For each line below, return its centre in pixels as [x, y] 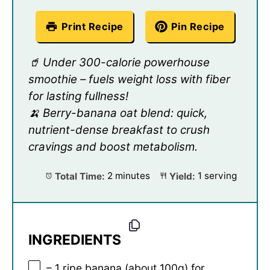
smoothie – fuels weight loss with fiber [129, 80]
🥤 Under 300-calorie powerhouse [119, 63]
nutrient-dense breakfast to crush [119, 130]
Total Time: [79, 176]
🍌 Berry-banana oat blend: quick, [118, 113]
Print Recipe [92, 27]
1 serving [217, 176]
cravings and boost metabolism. [113, 147]
